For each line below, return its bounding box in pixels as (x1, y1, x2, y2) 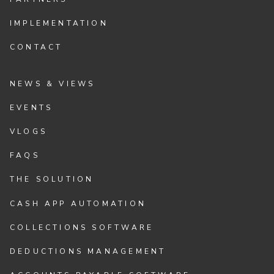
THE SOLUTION (10, 174, 94, 185)
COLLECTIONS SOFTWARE (10, 222, 154, 232)
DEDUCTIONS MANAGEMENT (10, 246, 166, 256)
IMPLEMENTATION (10, 18, 108, 29)
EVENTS (10, 102, 53, 113)
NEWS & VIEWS (10, 78, 95, 89)
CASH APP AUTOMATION (10, 198, 146, 209)
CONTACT (10, 42, 63, 53)
